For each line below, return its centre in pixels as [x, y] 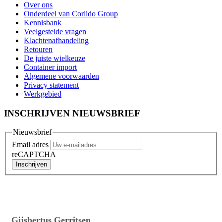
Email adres [31, 144]
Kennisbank [43, 22]
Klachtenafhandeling [56, 40]
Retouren [38, 49]
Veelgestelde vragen [55, 31]
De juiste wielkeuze [55, 58]
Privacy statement [51, 85]
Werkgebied [43, 94]
